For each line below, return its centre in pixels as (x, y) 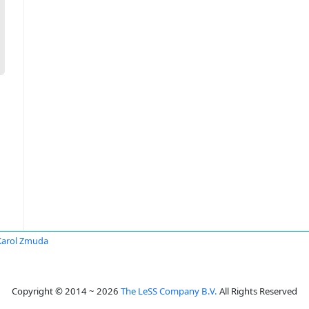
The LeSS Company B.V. (169, 291)
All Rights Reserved (257, 291)
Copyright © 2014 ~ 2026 (66, 291)
